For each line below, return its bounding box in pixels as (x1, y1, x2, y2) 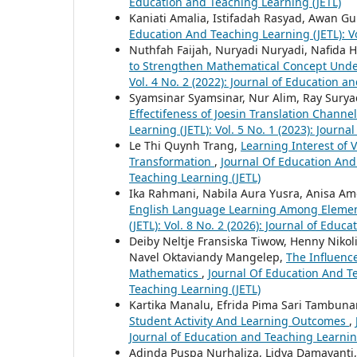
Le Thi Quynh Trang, (129, 138, 241, 154)
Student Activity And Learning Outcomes (129, 313, 349, 329)
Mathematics (129, 265, 202, 281)
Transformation (129, 154, 214, 170)
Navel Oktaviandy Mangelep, (129, 249, 286, 265)
